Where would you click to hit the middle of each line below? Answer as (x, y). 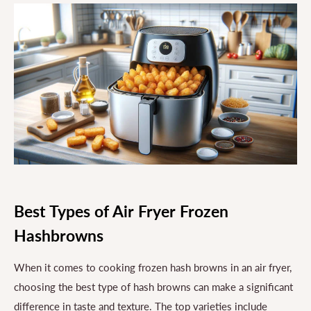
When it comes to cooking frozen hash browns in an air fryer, (153, 268)
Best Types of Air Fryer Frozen (121, 211)
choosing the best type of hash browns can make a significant (153, 287)
